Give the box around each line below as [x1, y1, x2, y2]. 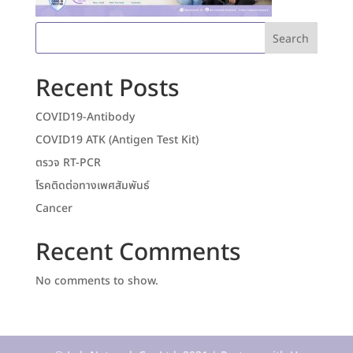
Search [273, 30, 310, 47]
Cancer [35, 200, 72, 217]
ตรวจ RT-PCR [35, 154, 101, 171]
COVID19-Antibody [35, 109, 135, 125]
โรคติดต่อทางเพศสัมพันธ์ [35, 177, 150, 194]
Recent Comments [35, 235, 241, 271]
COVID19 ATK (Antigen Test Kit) [35, 132, 199, 148]
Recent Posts [35, 71, 180, 107]
